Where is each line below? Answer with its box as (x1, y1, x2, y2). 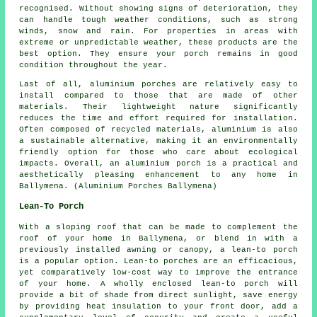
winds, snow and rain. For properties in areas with (19, 27, 298, 36)
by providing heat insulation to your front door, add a (19, 302, 298, 311)
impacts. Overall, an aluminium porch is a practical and (19, 159, 298, 168)
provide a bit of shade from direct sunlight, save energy (19, 291, 298, 300)
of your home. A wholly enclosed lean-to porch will (19, 279, 298, 289)
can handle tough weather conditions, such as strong (19, 16, 298, 25)
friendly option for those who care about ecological (19, 148, 298, 157)
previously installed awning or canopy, (19, 246, 221, 255)
